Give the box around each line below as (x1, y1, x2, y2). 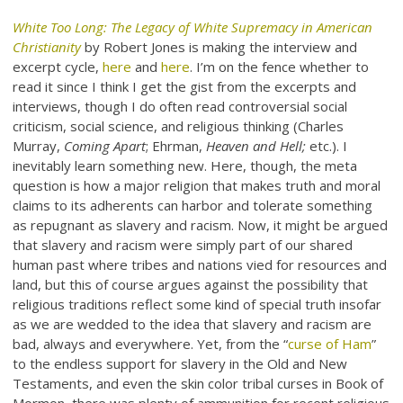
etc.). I (306, 137, 348, 156)
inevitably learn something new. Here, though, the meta (13, 157, 358, 175)
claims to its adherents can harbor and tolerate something (13, 196, 373, 215)
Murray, (13, 137, 65, 156)
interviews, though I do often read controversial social (13, 97, 348, 116)
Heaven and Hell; (206, 137, 307, 156)
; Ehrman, (146, 137, 207, 156)
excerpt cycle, (13, 58, 103, 76)
